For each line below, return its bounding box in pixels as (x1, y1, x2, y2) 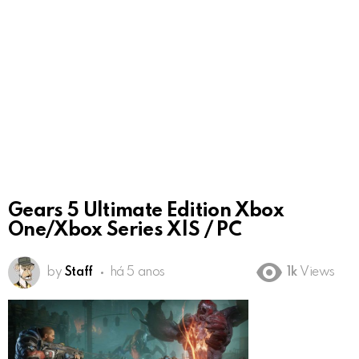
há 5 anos (109, 266, 165, 280)
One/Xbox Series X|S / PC (8, 220, 242, 241)
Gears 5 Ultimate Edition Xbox (8, 201, 284, 222)
